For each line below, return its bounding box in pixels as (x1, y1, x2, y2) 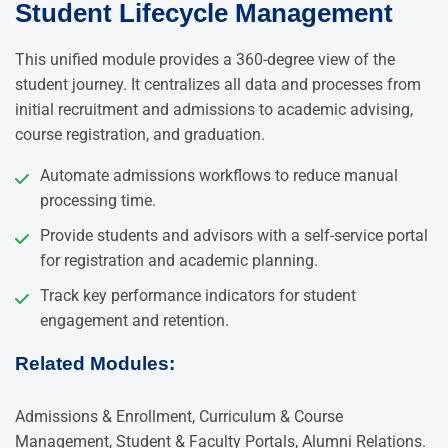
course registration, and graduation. (15, 124, 265, 144)
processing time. (40, 190, 156, 210)
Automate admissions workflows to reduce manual (40, 165, 398, 185)
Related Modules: (15, 352, 175, 374)
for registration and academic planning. (40, 250, 318, 270)
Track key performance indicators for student (40, 285, 356, 305)
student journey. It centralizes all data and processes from (15, 74, 421, 94)
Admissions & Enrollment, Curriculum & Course (15, 407, 343, 427)
